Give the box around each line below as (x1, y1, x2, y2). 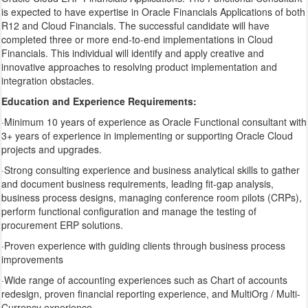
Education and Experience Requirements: (1, 94, 197, 109)
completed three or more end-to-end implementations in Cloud (1, 32, 273, 47)
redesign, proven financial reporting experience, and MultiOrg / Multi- (1, 287, 300, 301)
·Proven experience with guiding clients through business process (1, 239, 285, 253)
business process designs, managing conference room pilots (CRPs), (1, 190, 302, 205)
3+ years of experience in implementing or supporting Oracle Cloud (1, 129, 293, 143)
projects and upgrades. (1, 142, 102, 157)
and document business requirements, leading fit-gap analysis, (1, 177, 274, 191)
